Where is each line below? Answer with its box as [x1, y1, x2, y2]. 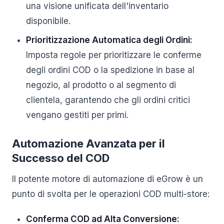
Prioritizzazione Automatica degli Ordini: [26, 35, 192, 45]
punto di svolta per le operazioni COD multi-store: [12, 189, 209, 199]
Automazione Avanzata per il [12, 137, 165, 150]
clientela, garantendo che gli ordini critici [26, 95, 190, 105]
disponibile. [26, 16, 70, 26]
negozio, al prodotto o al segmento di [26, 80, 176, 90]
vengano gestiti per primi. [26, 110, 128, 120]
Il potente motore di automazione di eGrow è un [12, 174, 203, 184]
